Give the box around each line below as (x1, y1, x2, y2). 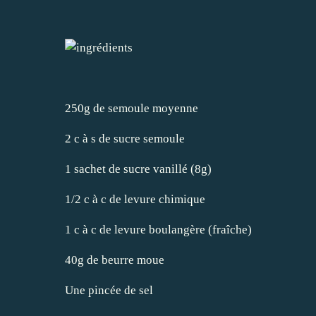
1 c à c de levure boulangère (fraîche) (65, 222, 252, 236)
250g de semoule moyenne (65, 101, 198, 115)
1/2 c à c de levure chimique (65, 192, 205, 206)
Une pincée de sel (65, 283, 153, 297)
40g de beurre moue (65, 253, 164, 267)
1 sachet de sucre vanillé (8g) (65, 162, 212, 176)
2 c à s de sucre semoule (65, 131, 185, 145)
